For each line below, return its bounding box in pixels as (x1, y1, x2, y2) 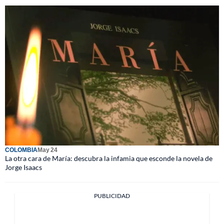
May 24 (37, 145, 57, 153)
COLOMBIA (5, 145, 37, 153)
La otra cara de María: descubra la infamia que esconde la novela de (5, 153, 212, 162)
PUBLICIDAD (94, 191, 130, 199)
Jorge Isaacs (5, 162, 42, 171)
